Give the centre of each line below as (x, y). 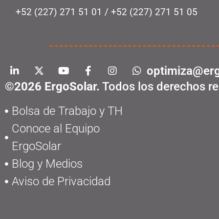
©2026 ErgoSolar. (52, 87)
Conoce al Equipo (55, 129)
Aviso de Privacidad (61, 182)
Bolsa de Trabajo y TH (67, 111)
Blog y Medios (47, 164)
